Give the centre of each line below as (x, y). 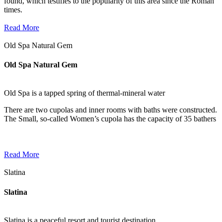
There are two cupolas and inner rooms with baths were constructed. (111, 110)
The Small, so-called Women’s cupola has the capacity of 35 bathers (110, 119)
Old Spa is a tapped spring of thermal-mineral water (84, 93)
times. (13, 9)
